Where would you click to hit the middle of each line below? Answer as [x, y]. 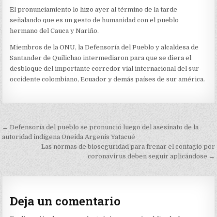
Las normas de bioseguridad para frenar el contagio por [128, 147]
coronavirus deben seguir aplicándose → [151, 156]
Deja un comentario [65, 201]
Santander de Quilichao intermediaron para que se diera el [101, 58]
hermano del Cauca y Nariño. [54, 31]
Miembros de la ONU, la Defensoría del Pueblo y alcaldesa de [104, 47]
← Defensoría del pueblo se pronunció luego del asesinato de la [101, 127]
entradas [31, 156]
